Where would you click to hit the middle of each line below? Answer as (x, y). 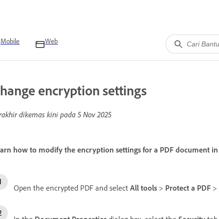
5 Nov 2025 (95, 114)
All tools (143, 187)
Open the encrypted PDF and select (72, 187)
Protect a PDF (188, 187)
